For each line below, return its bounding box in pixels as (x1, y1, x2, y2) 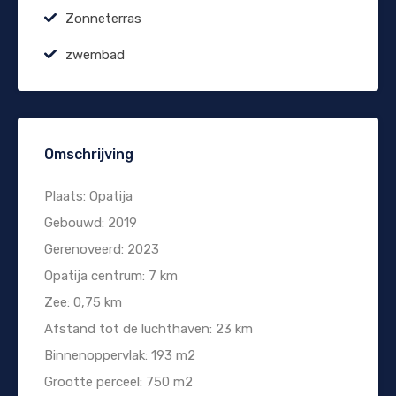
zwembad (65, 46, 125, 63)
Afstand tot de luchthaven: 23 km (44, 320, 253, 337)
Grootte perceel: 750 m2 (44, 373, 193, 390)
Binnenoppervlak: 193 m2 (44, 346, 195, 363)
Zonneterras (65, 10, 141, 27)
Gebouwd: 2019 (44, 214, 137, 231)
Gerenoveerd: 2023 (44, 240, 159, 257)
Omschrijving (44, 145, 133, 163)
